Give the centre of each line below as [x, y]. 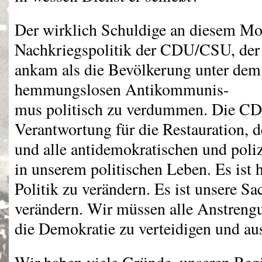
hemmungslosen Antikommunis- [122, 89]
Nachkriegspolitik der [87, 49]
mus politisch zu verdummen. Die [127, 109]
